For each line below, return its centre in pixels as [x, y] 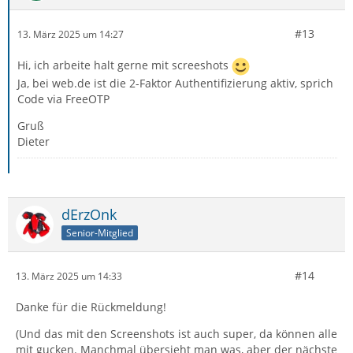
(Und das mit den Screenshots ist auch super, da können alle [176, 334]
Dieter [33, 142]
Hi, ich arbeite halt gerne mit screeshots [124, 65]
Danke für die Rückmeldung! [91, 307]
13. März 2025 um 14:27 [71, 34]
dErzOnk [89, 215]
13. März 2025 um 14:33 [69, 276]
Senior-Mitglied [100, 233]
